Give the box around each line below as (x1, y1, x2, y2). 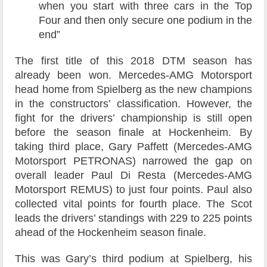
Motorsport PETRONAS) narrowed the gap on (15, 155, 252, 167)
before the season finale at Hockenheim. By (15, 126, 252, 139)
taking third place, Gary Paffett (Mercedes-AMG (15, 141, 252, 153)
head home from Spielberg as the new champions (15, 83, 252, 96)
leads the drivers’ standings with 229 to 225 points (15, 212, 252, 225)
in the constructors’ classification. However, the (15, 98, 252, 110)
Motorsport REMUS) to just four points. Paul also (15, 184, 252, 196)
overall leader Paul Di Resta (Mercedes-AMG (15, 169, 252, 182)
